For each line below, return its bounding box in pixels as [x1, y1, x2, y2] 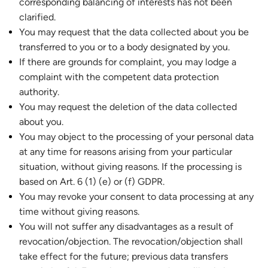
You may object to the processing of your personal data [19, 131, 254, 142]
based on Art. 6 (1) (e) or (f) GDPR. [19, 176, 165, 187]
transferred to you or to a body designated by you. [19, 41, 230, 53]
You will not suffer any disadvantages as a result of [19, 221, 233, 232]
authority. [19, 86, 59, 98]
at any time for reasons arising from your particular [19, 146, 232, 157]
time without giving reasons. [19, 206, 139, 217]
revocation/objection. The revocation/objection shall [19, 236, 243, 247]
